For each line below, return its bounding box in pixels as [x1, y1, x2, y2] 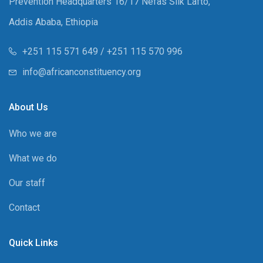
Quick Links [9, 237, 58, 248]
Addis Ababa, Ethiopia [9, 16, 98, 28]
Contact [9, 201, 40, 213]
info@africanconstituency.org [22, 66, 141, 77]
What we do [9, 152, 57, 164]
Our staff [9, 177, 45, 188]
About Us [9, 101, 48, 113]
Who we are [9, 127, 57, 139]
